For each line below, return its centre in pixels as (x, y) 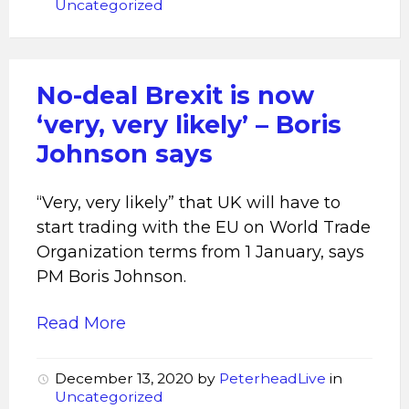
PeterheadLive (273, 378)
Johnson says (125, 154)
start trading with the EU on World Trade (204, 227)
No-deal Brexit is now (175, 95)
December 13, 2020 (126, 378)
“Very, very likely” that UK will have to (189, 203)
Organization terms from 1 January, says (200, 252)
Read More (81, 323)
